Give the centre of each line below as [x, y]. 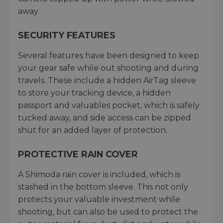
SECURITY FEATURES [67, 35]
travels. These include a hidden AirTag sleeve [107, 80]
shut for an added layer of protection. [93, 130]
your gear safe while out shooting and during [108, 68]
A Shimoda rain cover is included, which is [99, 174]
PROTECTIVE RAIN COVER [78, 154]
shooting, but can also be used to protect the [108, 212]
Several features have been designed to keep [109, 55]
